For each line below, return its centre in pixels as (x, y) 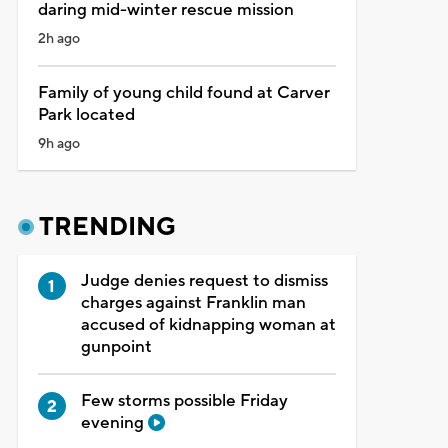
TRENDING (107, 226)
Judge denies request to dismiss (204, 280)
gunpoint (116, 346)
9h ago (58, 143)
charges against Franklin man (193, 302)
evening (114, 422)
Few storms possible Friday (184, 400)
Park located (86, 114)
